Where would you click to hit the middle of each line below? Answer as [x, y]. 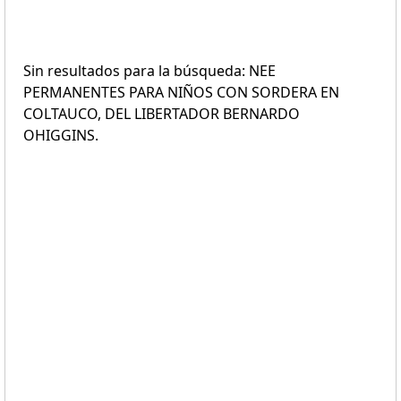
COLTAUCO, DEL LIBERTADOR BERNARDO [162, 114]
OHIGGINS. [61, 135]
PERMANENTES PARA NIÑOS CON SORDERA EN [181, 92]
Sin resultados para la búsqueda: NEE [149, 71]
